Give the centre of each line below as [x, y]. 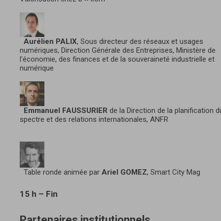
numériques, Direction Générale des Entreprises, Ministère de [118, 50]
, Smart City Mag [174, 172]
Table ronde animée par [60, 172]
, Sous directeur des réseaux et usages [140, 41]
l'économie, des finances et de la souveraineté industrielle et [117, 59]
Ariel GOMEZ [123, 172]
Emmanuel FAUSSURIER [64, 110]
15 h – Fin [39, 194]
